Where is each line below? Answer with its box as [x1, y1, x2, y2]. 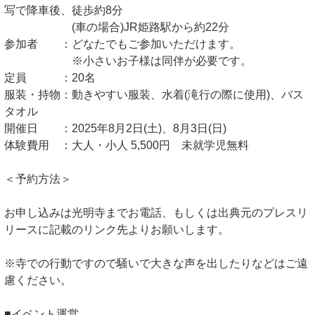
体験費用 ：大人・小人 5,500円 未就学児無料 [4, 139, 249, 152]
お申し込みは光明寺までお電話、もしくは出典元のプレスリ [4, 207, 308, 219]
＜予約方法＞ [4, 173, 72, 186]
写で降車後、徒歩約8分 [4, 4, 123, 17]
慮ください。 [4, 274, 72, 287]
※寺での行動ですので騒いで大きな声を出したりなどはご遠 [4, 257, 308, 270]
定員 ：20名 [4, 72, 96, 84]
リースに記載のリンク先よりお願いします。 [4, 224, 229, 236]
